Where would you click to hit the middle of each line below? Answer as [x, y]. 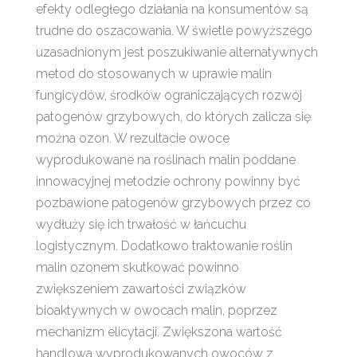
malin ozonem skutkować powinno [137, 267]
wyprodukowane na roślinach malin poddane [165, 159]
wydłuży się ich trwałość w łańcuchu [141, 224]
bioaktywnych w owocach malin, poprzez [156, 310]
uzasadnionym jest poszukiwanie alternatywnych [177, 52]
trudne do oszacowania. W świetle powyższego [174, 30]
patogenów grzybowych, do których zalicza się [173, 116]
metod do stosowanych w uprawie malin [153, 73]
